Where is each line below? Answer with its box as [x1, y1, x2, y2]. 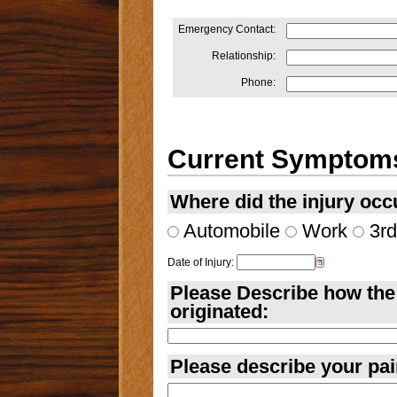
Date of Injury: [167, 256, 234, 269]
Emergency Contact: [177, 23, 276, 36]
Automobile [178, 220, 280, 243]
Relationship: [211, 50, 276, 63]
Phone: [240, 76, 276, 90]
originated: [169, 300, 269, 323]
